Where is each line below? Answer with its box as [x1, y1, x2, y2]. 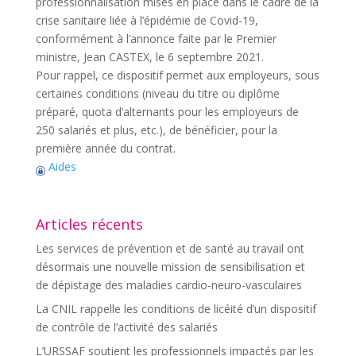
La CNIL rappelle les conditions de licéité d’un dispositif [35, 301, 316, 316]
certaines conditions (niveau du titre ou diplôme [35, 86, 280, 101]
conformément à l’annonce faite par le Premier [35, 31, 277, 46]
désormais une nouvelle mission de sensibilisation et [35, 259, 305, 274]
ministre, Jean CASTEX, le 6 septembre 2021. [35, 49, 264, 64]
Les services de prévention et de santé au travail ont [35, 241, 304, 256]
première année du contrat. [35, 141, 176, 156]
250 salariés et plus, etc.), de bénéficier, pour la [35, 122, 277, 137]
